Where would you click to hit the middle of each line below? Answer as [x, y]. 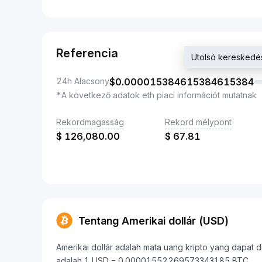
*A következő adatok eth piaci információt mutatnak [156, 95]
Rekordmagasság [90, 122]
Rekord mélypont [198, 122]
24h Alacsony [83, 81]
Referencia [87, 53]
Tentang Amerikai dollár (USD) [154, 220]
